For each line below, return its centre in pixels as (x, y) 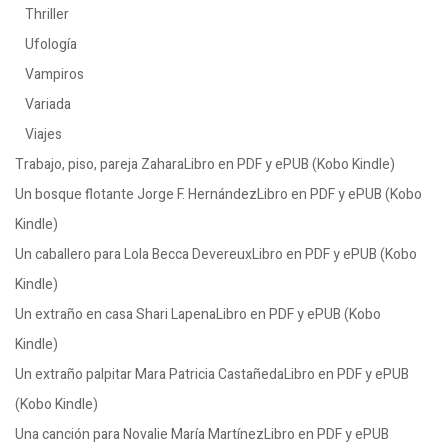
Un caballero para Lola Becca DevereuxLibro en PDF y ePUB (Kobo (216, 254)
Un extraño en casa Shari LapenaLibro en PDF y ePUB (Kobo (198, 314)
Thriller (47, 14)
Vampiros (54, 74)
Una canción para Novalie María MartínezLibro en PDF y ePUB (202, 434)
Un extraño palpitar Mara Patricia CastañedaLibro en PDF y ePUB (212, 374)
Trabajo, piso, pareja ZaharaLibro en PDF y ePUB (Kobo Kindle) (205, 164)
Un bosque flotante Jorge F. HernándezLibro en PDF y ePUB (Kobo (218, 194)
